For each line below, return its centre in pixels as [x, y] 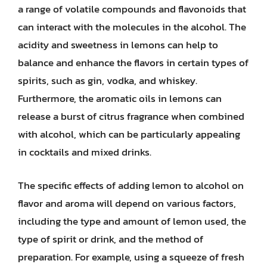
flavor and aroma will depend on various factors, [127, 203]
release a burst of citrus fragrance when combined [131, 116]
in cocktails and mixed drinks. [85, 152]
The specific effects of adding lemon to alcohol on [131, 185]
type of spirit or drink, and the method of [111, 239]
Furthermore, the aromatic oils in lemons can [120, 98]
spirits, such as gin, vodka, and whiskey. [108, 80]
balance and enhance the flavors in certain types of [133, 63]
